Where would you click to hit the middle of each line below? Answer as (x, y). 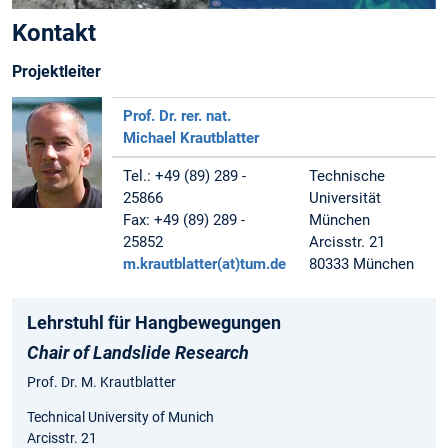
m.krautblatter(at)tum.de (205, 264)
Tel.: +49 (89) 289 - (185, 176)
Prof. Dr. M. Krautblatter (101, 382)
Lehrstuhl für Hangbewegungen (154, 323)
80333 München (362, 264)
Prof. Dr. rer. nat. (177, 116)
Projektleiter (56, 72)
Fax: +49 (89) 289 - (184, 220)
